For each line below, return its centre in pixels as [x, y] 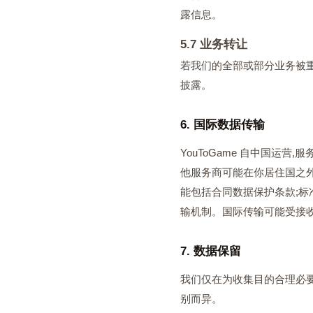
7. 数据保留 [211, 251]
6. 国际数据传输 [223, 125]
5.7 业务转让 [214, 44]
